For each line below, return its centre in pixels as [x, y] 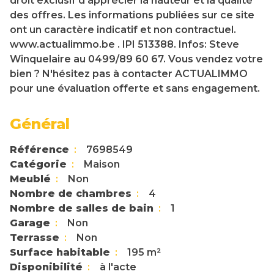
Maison [102, 165]
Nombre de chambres [71, 194]
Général [40, 124]
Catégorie [38, 165]
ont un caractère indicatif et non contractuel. [123, 30]
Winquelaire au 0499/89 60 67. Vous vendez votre [136, 59]
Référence [39, 150]
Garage [30, 223]
